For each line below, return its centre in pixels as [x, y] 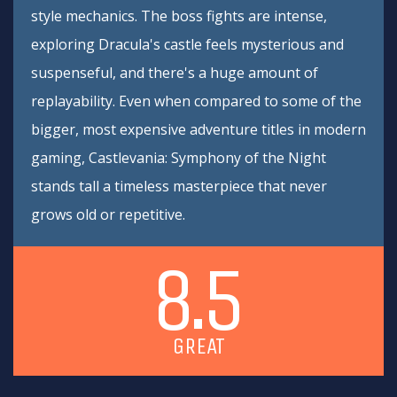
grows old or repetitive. [108, 214]
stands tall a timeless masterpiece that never [179, 186]
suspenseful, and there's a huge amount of [175, 73]
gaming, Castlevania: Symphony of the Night [179, 158]
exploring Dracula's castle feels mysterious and [187, 44]
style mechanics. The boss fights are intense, [179, 16]
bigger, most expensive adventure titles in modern [198, 129]
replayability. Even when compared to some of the [196, 101]
